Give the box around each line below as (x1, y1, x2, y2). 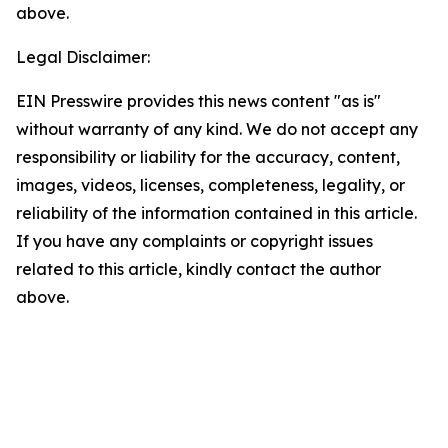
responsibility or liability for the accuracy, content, (16, 147, 400, 167)
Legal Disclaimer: (16, 47, 150, 67)
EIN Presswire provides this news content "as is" (16, 91, 381, 111)
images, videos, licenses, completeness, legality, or (16, 175, 405, 195)
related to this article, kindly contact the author (16, 259, 381, 279)
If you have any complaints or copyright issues (16, 231, 373, 251)
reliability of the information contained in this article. (16, 203, 417, 223)
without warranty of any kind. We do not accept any (16, 119, 418, 139)
